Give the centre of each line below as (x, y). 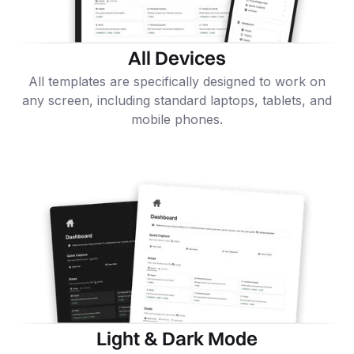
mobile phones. (177, 120)
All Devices (177, 58)
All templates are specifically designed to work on (177, 82)
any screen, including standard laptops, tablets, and (177, 101)
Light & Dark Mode (177, 338)
